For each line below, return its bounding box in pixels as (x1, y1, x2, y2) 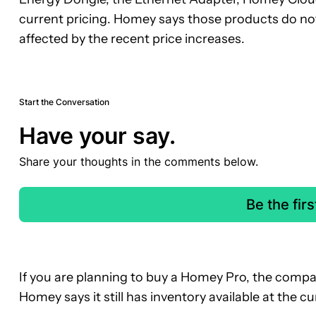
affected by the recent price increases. (19, 30, 245, 47)
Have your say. (19, 121, 176, 150)
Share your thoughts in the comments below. (19, 154, 258, 169)
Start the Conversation (19, 96, 109, 107)
